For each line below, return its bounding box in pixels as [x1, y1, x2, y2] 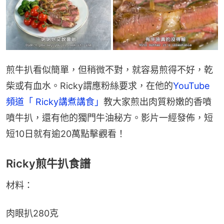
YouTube [173, 80, 209, 91]
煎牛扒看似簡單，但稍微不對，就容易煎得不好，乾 [6, 64, 213, 75]
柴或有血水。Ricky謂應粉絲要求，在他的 [6, 80, 173, 91]
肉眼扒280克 [6, 208, 58, 219]
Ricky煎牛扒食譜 [6, 157, 90, 170]
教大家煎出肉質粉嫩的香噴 [103, 96, 211, 107]
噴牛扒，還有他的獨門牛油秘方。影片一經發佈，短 [6, 112, 213, 123]
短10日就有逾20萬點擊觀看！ [6, 128, 125, 139]
